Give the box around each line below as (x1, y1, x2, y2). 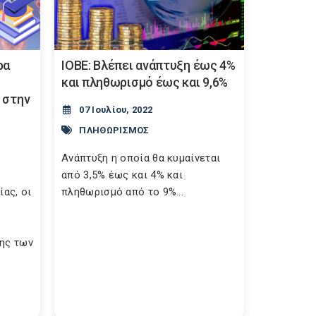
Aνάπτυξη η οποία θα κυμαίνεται (61, 152, 221, 164)
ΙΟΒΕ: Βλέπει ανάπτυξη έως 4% (61, 58, 236, 73)
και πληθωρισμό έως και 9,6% (61, 75, 229, 90)
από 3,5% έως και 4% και (61, 169, 183, 181)
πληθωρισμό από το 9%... (61, 186, 184, 198)
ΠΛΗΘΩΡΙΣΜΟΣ (79, 124, 150, 135)
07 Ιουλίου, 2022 (79, 104, 153, 115)
